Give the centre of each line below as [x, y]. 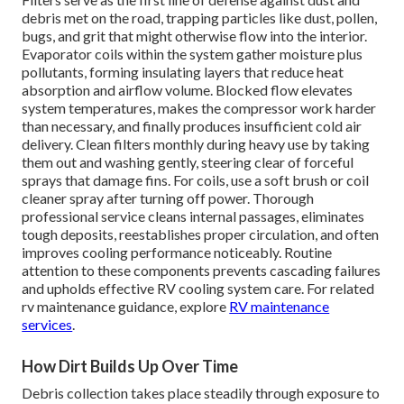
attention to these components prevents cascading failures [202, 271]
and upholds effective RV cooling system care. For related [198, 289]
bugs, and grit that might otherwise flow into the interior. [195, 36]
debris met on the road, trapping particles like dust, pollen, [200, 18]
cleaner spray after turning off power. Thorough [168, 198]
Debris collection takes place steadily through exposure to [201, 393]
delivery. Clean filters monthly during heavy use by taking [196, 144]
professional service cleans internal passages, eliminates [193, 216]
